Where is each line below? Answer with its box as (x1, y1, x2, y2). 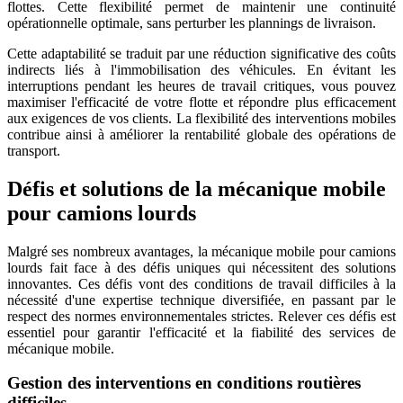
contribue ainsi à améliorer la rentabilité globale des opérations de (7, 126, 396, 142)
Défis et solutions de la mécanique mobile (7, 176, 386, 201)
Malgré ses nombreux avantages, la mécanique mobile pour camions (7, 243, 396, 259)
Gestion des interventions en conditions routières (7, 373, 361, 393)
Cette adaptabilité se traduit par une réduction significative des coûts (7, 45, 396, 61)
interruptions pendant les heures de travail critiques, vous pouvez (7, 77, 396, 94)
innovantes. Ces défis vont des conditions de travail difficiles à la (7, 275, 396, 291)
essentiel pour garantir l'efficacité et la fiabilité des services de (7, 324, 396, 340)
